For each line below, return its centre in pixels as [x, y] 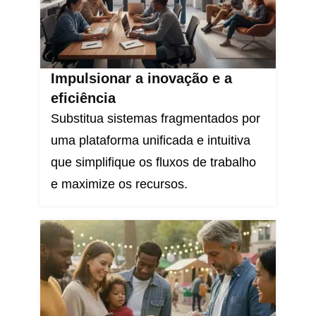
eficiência [83, 98]
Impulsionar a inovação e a [141, 79]
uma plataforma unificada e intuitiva [150, 141]
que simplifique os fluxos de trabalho [153, 163]
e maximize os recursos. [119, 184]
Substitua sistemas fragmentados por [155, 119]
